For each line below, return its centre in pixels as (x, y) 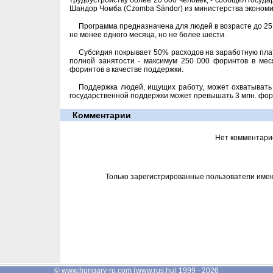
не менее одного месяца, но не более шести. (148, 35)
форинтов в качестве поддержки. (126, 69)
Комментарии (102, 115)
